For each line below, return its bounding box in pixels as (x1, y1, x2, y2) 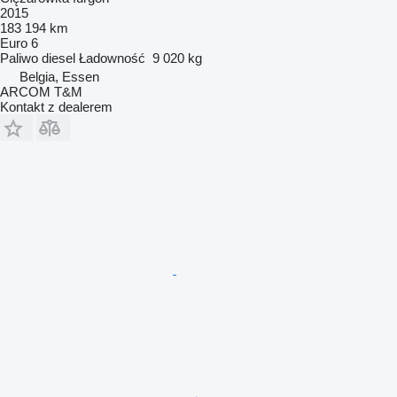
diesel (42, 51, 75, 66)
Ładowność (79, 51, 145, 66)
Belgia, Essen (19, 69, 99, 85)
